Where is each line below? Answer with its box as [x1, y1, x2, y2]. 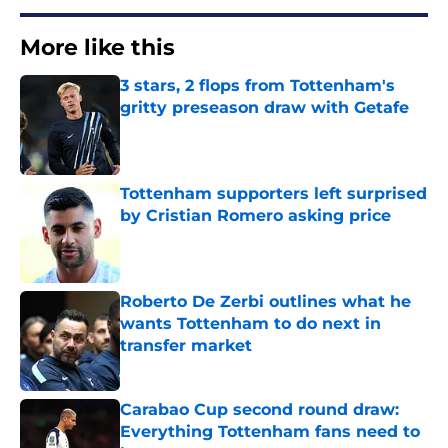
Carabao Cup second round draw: [120, 400, 399, 420]
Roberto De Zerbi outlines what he [120, 292, 411, 312]
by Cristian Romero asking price [120, 206, 391, 226]
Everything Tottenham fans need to [120, 422, 420, 442]
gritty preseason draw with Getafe [120, 98, 409, 118]
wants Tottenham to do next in [120, 314, 381, 334]
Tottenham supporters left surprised [120, 184, 427, 204]
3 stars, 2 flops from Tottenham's [120, 76, 395, 96]
